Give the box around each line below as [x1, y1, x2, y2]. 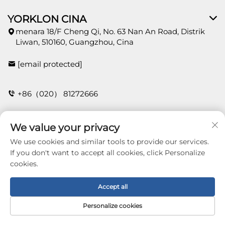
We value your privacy [10, 122, 120, 134]
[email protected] [18, 59, 82, 69]
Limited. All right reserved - [25, 182, 135, 190]
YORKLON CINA [8, 13, 86, 26]
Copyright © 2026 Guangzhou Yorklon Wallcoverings [15, 173, 210, 181]
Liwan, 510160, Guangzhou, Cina [16, 37, 134, 47]
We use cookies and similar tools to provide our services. [10, 137, 209, 146]
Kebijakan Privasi [135, 182, 200, 190]
